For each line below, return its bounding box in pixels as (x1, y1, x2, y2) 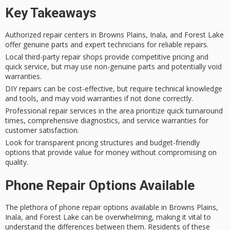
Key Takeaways (5, 5, 97, 21)
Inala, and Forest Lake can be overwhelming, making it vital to (5, 212, 211, 222)
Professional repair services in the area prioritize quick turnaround (5, 105, 223, 116)
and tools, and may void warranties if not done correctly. (5, 93, 193, 103)
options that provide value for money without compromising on (5, 147, 217, 157)
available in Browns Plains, (128, 202, 218, 212)
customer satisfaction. (5, 125, 79, 135)
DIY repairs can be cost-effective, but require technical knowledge (5, 83, 222, 93)
